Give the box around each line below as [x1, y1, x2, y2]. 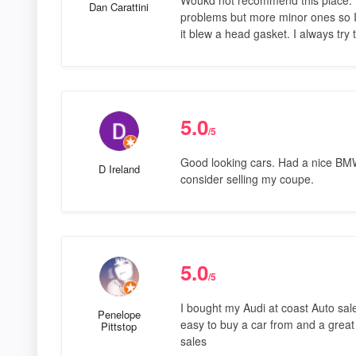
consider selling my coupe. [180, 170, 314, 187]
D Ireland [98, 161, 140, 176]
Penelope [97, 306, 141, 322]
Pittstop [101, 318, 137, 334]
